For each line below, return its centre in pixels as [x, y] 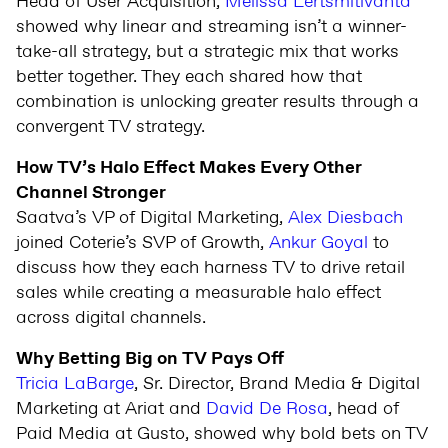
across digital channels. [111, 318]
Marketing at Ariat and [111, 409]
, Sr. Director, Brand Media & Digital [277, 384]
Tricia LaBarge [75, 384]
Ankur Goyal [318, 243]
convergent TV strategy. [110, 127]
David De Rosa [267, 409]
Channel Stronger [91, 193]
